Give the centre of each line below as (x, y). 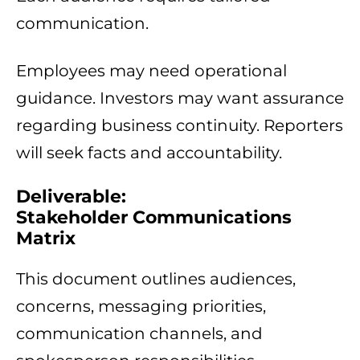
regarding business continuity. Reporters (180, 126)
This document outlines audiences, (156, 279)
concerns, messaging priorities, (141, 307)
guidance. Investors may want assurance (180, 98)
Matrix (46, 239)
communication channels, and (139, 334)
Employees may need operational (151, 71)
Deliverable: (71, 197)
